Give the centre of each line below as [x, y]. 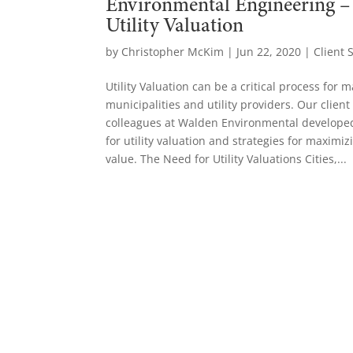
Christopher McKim [173, 52]
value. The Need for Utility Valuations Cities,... [227, 159]
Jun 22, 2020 [269, 52]
